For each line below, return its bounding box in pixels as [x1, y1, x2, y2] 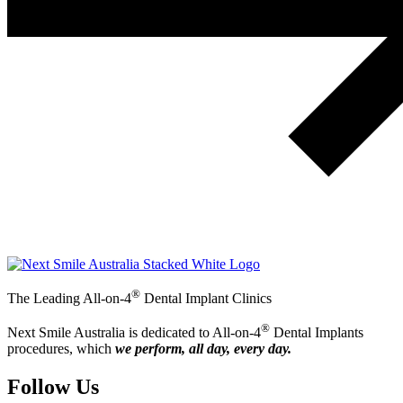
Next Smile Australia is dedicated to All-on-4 [7, 325, 261, 341]
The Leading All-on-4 [7, 291, 131, 307]
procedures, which [7, 341, 112, 357]
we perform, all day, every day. [112, 341, 291, 357]
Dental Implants [270, 325, 363, 341]
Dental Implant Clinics [140, 291, 272, 307]
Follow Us [7, 375, 99, 399]
